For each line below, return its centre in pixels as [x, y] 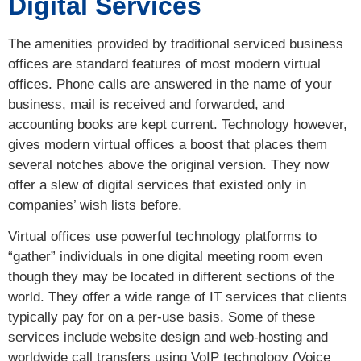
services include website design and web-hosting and [168, 338]
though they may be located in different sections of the [171, 277]
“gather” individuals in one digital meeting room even [165, 257]
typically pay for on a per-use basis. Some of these [162, 317]
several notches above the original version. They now [168, 164]
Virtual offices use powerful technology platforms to [162, 237]
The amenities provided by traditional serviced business [176, 44]
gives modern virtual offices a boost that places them [168, 144]
